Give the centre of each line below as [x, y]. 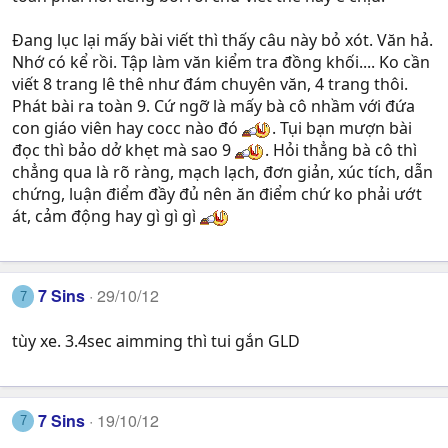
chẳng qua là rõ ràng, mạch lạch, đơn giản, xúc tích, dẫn [222, 172]
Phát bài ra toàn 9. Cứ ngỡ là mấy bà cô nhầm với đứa [213, 106]
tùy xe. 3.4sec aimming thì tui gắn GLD [156, 340]
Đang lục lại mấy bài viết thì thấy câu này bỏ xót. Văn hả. [222, 40]
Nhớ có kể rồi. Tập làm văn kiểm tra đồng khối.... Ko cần [221, 62]
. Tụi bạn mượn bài [342, 128]
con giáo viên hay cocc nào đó [127, 128]
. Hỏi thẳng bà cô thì [341, 150]
